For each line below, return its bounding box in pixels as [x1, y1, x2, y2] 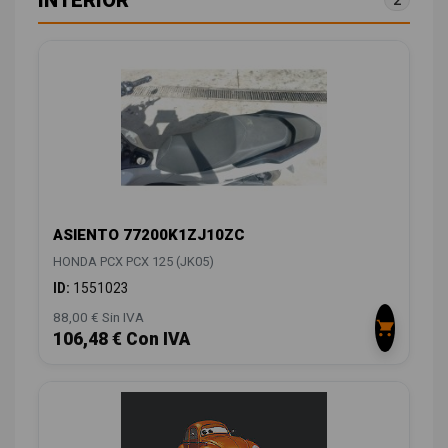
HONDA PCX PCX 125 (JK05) [53, 253, 214, 269]
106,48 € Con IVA [53, 328, 190, 349]
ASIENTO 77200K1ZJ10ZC [53, 225, 245, 244]
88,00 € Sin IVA [53, 308, 144, 325]
